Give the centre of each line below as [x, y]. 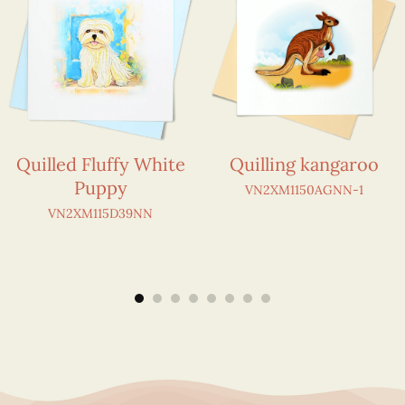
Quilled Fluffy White [100, 164]
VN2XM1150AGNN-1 [304, 189]
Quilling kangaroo [304, 164]
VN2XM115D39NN [101, 213]
